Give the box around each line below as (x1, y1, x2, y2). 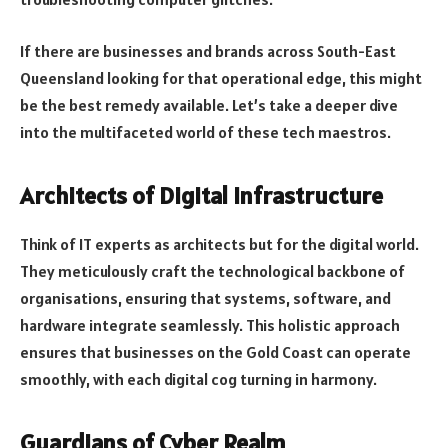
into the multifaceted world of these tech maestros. (20, 121, 391, 142)
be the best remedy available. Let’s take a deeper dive (20, 94, 398, 115)
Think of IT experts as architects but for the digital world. (20, 233, 419, 254)
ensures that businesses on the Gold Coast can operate (20, 341, 411, 362)
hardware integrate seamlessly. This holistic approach (20, 314, 400, 335)
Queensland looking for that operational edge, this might (20, 67, 422, 88)
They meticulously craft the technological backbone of (20, 260, 405, 281)
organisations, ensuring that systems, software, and (20, 287, 391, 308)
